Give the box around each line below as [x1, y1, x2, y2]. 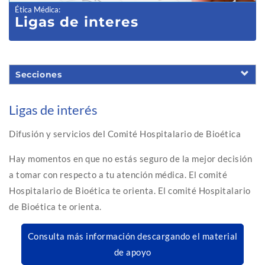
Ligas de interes [15, 14, 138, 31]
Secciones [15, 69, 62, 80]
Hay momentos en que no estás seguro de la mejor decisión [9, 153, 252, 164]
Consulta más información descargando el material [27, 231, 238, 242]
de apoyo [114, 247, 151, 258]
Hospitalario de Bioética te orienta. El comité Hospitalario [9, 185, 251, 196]
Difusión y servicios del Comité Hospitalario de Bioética [9, 128, 241, 140]
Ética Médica [15, 5, 59, 15]
